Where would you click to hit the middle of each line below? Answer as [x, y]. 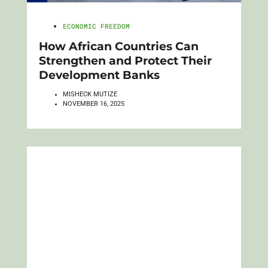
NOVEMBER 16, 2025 [93, 104]
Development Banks [99, 75]
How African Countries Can [118, 46]
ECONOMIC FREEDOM [96, 26]
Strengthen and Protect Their [125, 61]
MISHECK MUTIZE [90, 95]
